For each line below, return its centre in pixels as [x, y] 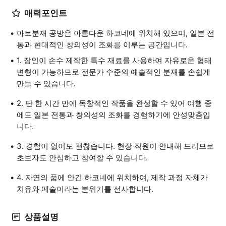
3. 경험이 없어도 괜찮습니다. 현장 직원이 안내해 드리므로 [115, 146]
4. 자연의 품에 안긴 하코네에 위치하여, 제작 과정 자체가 [112, 177]
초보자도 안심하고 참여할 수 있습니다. [82, 158]
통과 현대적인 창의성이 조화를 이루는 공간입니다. [102, 45]
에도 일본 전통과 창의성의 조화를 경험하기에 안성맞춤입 [114, 115]
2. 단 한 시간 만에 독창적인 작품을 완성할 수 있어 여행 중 [114, 103]
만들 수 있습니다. [46, 83]
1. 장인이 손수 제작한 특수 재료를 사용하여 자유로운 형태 [114, 60]
